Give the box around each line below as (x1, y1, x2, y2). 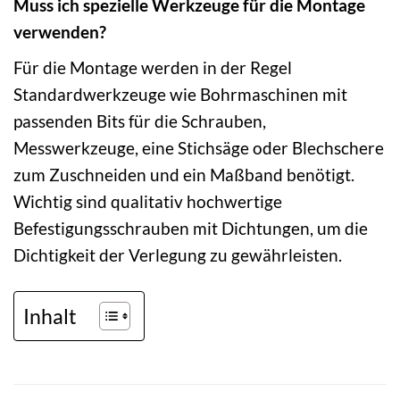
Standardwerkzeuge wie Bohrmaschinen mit (13, 83, 347, 104)
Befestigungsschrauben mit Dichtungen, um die (13, 217, 368, 238)
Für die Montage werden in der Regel (13, 56, 292, 78)
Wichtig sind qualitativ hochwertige (13, 190, 282, 212)
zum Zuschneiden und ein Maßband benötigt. (13, 163, 354, 185)
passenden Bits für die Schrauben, (13, 110, 266, 131)
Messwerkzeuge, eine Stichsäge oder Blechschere (13, 137, 384, 158)
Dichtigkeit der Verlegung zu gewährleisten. (13, 244, 342, 265)
